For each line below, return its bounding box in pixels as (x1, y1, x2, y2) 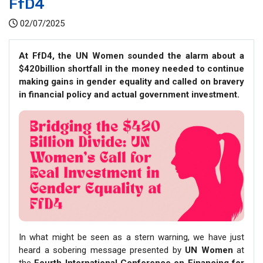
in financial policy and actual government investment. (19, 89, 240, 100)
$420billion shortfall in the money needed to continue (19, 63, 244, 74)
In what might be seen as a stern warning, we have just (19, 232, 244, 243)
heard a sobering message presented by (19, 245, 185, 256)
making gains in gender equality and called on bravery (19, 76, 244, 87)
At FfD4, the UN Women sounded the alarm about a (19, 50, 244, 61)
